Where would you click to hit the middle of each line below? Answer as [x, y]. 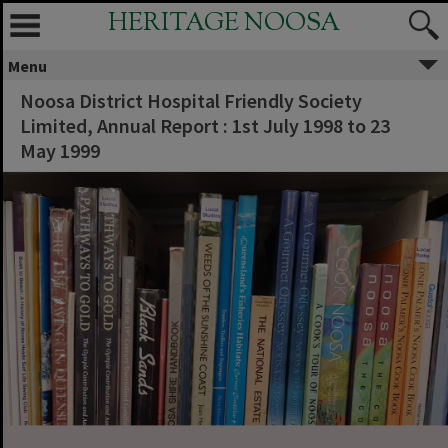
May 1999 [60, 150]
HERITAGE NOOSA [224, 24]
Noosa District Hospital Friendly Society [191, 100]
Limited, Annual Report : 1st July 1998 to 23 [205, 125]
